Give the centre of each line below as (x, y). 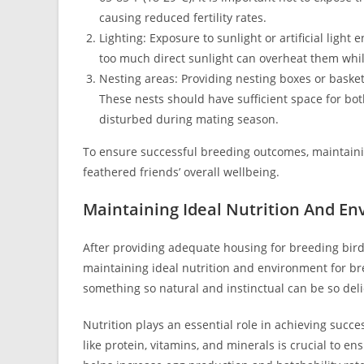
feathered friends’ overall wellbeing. (181, 172)
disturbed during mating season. (189, 119)
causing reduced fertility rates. (183, 17)
